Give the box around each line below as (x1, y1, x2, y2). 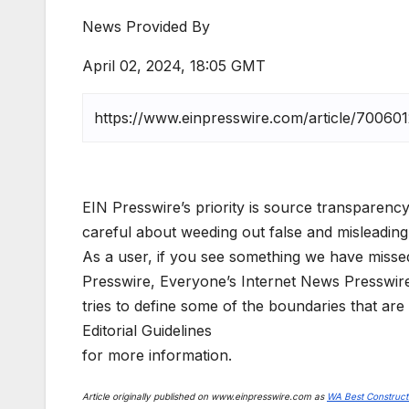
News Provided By (82, 17, 210, 37)
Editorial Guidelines (82, 321, 212, 341)
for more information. (82, 346, 232, 365)
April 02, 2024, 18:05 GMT (82, 57, 266, 76)
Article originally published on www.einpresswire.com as (82, 391, 327, 403)
